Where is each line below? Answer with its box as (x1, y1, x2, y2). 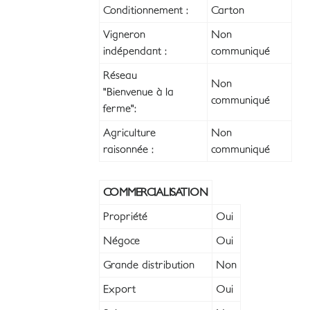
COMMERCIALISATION (103, 187, 208, 199)
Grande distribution (103, 259, 194, 271)
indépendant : (103, 46, 167, 57)
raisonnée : (103, 144, 154, 156)
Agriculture (103, 127, 156, 139)
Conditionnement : (103, 5, 188, 17)
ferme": (103, 103, 136, 115)
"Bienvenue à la (103, 86, 174, 98)
